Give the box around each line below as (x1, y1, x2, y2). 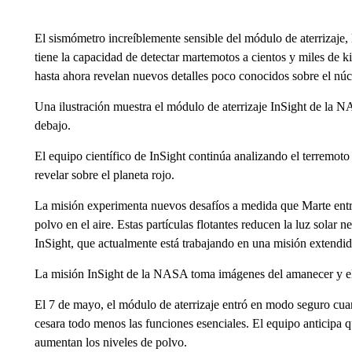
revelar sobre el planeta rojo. (34, 167, 174, 181)
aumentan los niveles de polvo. (34, 335, 187, 349)
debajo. (34, 118, 71, 132)
